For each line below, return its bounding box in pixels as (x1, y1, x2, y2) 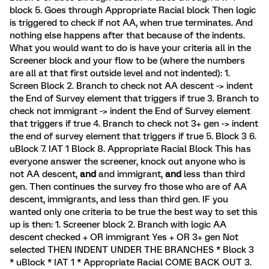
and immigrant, (98, 169, 165, 180)
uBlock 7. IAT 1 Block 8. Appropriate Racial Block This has (10, 144, 251, 154)
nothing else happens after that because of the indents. (10, 30, 245, 41)
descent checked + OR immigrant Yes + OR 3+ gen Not (10, 232, 238, 243)
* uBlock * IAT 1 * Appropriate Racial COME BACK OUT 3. (10, 257, 252, 268)
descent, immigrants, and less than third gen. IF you (10, 194, 228, 205)
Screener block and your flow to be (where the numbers (10, 55, 245, 66)
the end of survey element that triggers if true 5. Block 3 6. (10, 131, 256, 142)
